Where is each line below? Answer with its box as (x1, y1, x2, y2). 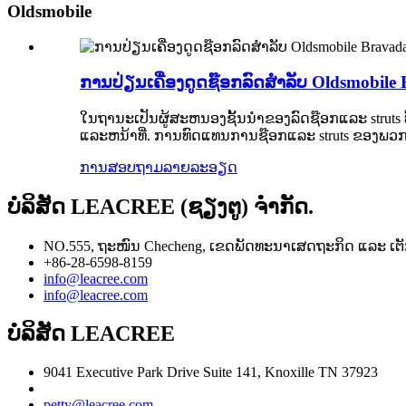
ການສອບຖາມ (80, 159, 163, 175)
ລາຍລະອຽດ (163, 159, 237, 175)
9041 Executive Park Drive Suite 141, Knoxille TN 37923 (43, 364, 378, 381)
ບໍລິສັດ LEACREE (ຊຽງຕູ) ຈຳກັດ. (7, 194, 314, 218)
